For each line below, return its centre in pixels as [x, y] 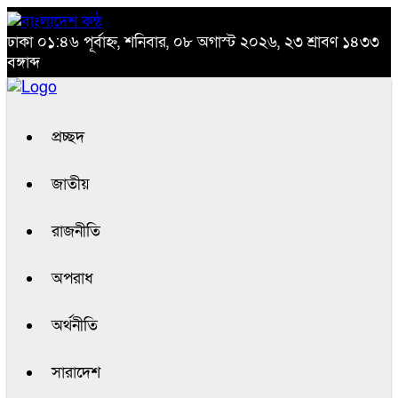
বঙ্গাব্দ [24, 63]
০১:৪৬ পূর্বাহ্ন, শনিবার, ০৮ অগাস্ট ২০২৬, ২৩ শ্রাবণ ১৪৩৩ [208, 42]
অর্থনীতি [75, 326]
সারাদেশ [76, 373]
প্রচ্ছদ [68, 137]
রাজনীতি [76, 231]
